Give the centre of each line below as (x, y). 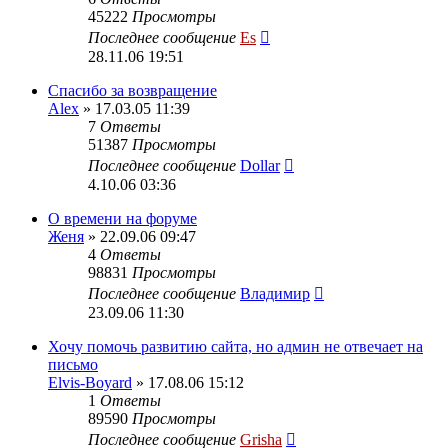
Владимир (275, 293)
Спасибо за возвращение (132, 90)
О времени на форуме (122, 218)
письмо (73, 364)
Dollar (260, 165)
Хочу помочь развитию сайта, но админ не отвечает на (235, 346)
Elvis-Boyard (90, 382)
